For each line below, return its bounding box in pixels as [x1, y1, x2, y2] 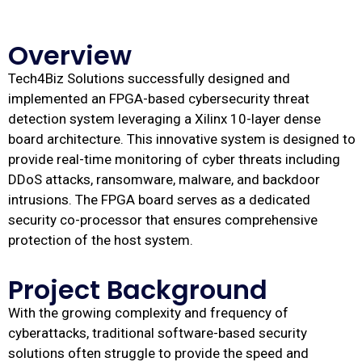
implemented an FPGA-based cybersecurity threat [8, 90, 309, 107]
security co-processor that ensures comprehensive [8, 212, 318, 228]
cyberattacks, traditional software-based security [8, 325, 307, 342]
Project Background [8, 271, 267, 309]
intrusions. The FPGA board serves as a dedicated [8, 192, 310, 208]
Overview [8, 37, 132, 74]
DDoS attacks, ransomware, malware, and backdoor [8, 171, 320, 187]
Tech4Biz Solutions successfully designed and [8, 70, 290, 86]
